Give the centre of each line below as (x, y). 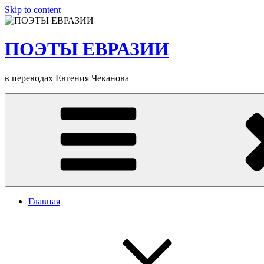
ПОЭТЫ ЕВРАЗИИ (87, 49)
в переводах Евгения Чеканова (67, 78)
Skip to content (33, 10)
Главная (44, 201)
